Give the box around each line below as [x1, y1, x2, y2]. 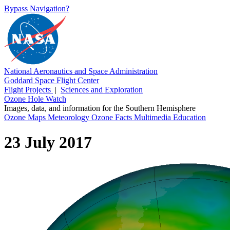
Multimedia [134, 113, 173, 122]
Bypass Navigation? [4, 4, 69, 13]
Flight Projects [4, 85, 53, 94]
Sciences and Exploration [61, 85, 143, 94]
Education [173, 113, 206, 122]
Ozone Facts [91, 113, 134, 122]
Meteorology [48, 113, 91, 122]
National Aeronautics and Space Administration [4, 67, 158, 75]
